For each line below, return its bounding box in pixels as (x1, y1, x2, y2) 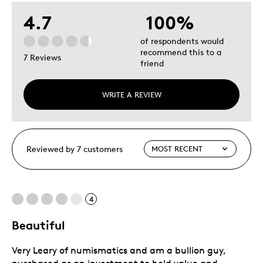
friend (140, 58, 164, 68)
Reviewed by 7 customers (26, 143, 123, 154)
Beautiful (12, 217, 65, 232)
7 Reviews (23, 52, 61, 63)
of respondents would (140, 35, 224, 46)
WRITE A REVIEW (102, 89, 161, 99)
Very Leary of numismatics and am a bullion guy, (12, 244, 225, 256)
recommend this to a (140, 46, 221, 57)
